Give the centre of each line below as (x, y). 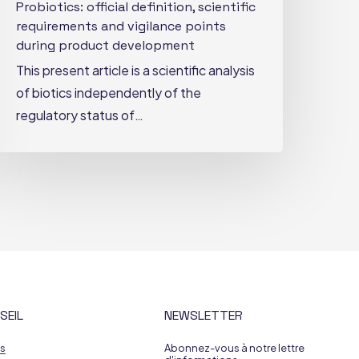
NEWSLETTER (204, 315)
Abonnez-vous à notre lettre (235, 347)
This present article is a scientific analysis (136, 70)
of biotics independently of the (109, 92)
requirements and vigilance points (121, 26)
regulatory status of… (80, 115)
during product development (106, 45)
